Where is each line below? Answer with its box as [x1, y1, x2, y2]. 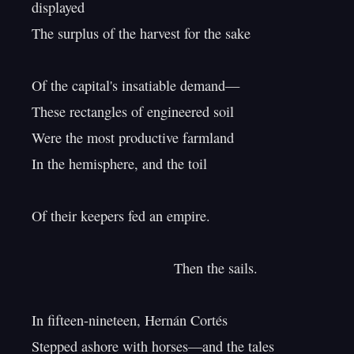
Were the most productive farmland [32, 128, 234, 147]
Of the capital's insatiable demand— [32, 76, 239, 95]
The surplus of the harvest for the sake [32, 24, 250, 43]
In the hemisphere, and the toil [32, 154, 207, 173]
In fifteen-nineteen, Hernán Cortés [32, 311, 228, 330]
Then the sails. [32, 258, 174, 277]
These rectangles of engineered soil [32, 102, 234, 121]
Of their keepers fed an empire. [32, 206, 210, 225]
